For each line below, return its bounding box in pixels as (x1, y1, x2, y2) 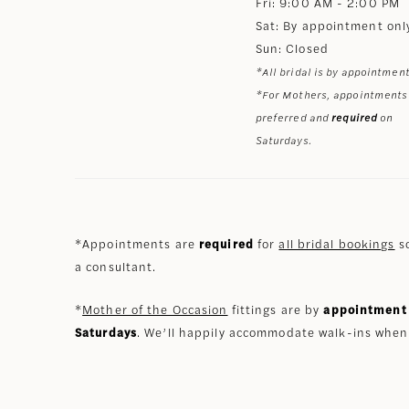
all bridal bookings (278, 235, 395, 253)
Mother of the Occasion (82, 300, 228, 319)
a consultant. (75, 257, 157, 276)
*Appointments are (75, 235, 199, 253)
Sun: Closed (255, 39, 329, 58)
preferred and (255, 110, 332, 125)
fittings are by (227, 300, 324, 319)
